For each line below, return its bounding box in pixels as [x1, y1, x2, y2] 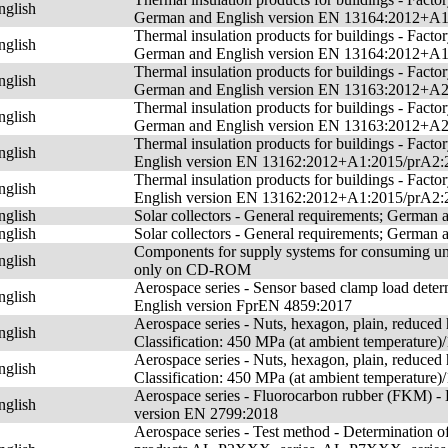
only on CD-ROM [134, 261, 251, 278]
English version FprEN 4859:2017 [134, 297, 352, 314]
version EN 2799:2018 [134, 405, 278, 422]
